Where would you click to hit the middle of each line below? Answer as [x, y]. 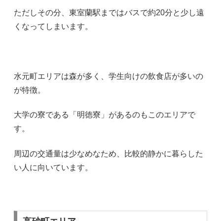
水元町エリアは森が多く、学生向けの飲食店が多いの [109, 76]
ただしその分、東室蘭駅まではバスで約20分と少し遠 [109, 13]
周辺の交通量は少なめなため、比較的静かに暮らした [109, 153]
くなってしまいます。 [53, 27]
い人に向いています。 [53, 167]
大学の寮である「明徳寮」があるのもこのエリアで [105, 115]
